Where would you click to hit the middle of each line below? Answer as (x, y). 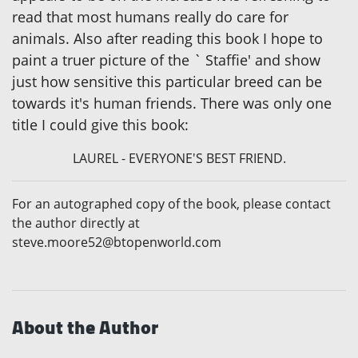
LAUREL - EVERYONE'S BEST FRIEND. (179, 159)
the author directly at (76, 223)
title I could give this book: (100, 125)
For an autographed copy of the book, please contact (171, 204)
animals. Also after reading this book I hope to (167, 39)
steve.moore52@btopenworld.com (117, 243)
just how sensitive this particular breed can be (167, 82)
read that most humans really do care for (150, 17)
